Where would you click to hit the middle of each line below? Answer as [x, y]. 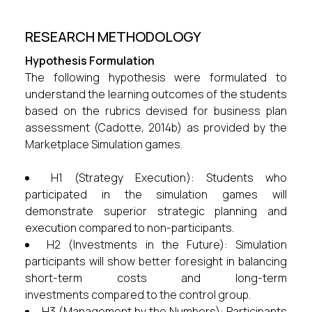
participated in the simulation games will [156, 194]
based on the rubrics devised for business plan [156, 111]
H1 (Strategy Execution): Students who [169, 178]
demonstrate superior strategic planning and [156, 211]
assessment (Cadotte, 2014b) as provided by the [156, 127]
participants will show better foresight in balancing [156, 261]
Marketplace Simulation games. [104, 144]
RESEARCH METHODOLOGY [113, 37]
